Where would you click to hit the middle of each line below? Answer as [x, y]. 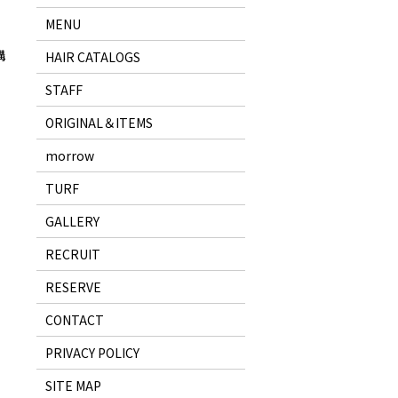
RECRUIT [72, 255]
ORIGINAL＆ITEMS [99, 123]
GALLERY [72, 222]
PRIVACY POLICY [92, 353]
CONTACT [74, 320]
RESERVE [73, 287]
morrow [69, 156]
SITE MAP [73, 386]
